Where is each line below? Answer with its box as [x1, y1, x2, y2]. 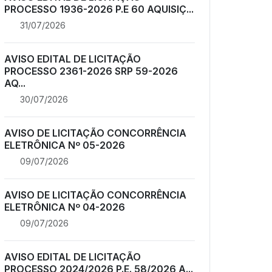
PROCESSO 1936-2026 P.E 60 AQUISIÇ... [4, 2, 194, 15]
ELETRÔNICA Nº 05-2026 [4, 138, 125, 151]
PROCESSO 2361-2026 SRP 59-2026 [4, 64, 178, 77]
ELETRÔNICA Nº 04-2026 [4, 200, 125, 213]
